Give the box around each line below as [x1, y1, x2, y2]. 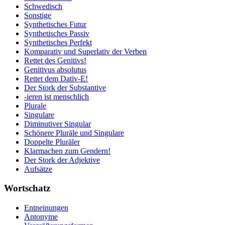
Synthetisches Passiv [24, 29, 89, 38]
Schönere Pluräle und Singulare [24, 128, 124, 137]
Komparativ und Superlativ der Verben [24, 47, 147, 56]
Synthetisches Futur [24, 20, 86, 29]
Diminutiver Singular [24, 119, 91, 128]
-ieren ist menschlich [24, 92, 89, 101]
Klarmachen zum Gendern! [24, 146, 110, 155]
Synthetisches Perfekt [24, 38, 92, 47]
